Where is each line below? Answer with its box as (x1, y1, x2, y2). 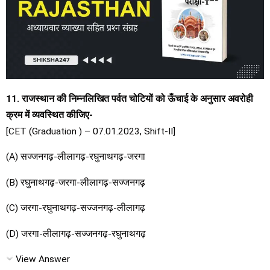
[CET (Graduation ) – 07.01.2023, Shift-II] (6, 125, 175, 137)
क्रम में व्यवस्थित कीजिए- (6, 109, 93, 121)
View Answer (16, 254, 70, 265)
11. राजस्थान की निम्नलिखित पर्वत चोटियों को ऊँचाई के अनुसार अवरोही (6, 93, 253, 104)
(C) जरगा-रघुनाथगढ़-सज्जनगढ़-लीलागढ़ (6, 202, 145, 214)
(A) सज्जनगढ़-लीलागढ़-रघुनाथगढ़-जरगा (6, 151, 145, 163)
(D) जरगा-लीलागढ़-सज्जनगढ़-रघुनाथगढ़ (6, 228, 146, 239)
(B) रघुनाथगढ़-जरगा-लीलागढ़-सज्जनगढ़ (6, 177, 145, 188)
